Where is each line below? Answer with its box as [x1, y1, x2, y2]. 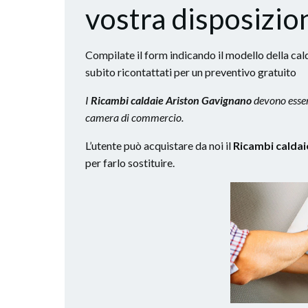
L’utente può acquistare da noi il [85, 139, 233, 152]
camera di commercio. [85, 111, 184, 124]
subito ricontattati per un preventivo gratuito [85, 65, 296, 78]
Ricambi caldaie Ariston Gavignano [91, 93, 252, 107]
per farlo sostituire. [85, 156, 175, 169]
